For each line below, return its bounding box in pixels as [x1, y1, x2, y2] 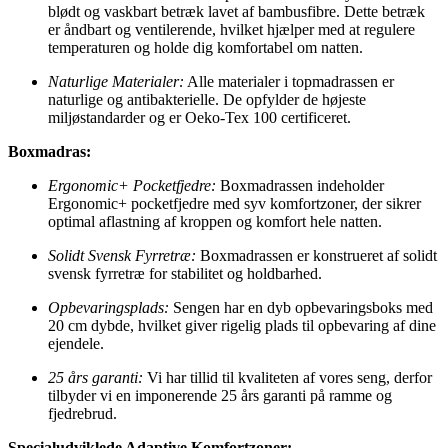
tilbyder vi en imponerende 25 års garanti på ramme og [48, 387, 392, 405]
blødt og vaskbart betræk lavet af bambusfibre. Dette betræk [48, 3, 425, 21]
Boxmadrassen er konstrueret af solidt [196, 247, 437, 265]
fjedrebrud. [48, 405, 117, 423]
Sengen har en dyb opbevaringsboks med [169, 299, 433, 317]
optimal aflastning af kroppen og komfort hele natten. [48, 213, 382, 231]
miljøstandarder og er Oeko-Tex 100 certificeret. [48, 109, 351, 127]
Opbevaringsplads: [48, 299, 169, 317]
